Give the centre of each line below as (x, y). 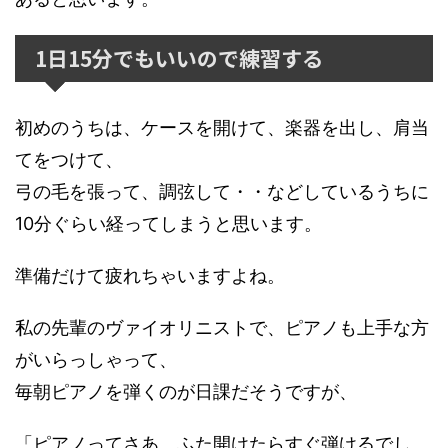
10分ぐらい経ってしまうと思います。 (168, 223)
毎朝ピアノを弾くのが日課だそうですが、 (186, 391)
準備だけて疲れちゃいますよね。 (150, 275)
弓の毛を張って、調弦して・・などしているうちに (222, 191)
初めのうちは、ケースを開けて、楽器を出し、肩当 (222, 127)
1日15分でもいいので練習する (179, 58)
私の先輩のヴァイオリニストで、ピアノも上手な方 (222, 327)
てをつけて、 (69, 159)
